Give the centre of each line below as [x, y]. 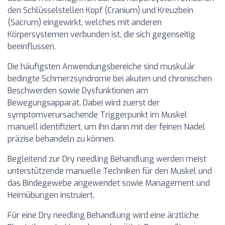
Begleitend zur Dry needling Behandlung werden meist [107, 159]
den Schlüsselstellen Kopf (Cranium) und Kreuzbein [100, 10]
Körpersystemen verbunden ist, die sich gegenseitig [101, 34]
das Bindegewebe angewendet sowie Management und [109, 183]
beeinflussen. [32, 46]
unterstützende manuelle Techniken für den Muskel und [110, 171]
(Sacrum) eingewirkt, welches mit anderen [85, 22]
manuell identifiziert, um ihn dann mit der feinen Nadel [106, 127]
